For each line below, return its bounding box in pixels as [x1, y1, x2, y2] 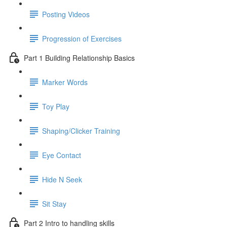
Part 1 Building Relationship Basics [24, 52, 135, 63]
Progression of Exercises [42, 33, 122, 44]
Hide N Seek [42, 174, 82, 184]
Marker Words [42, 77, 88, 87]
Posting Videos [42, 9, 90, 19]
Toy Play [42, 101, 69, 111]
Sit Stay [42, 198, 66, 209]
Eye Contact [42, 149, 81, 160]
